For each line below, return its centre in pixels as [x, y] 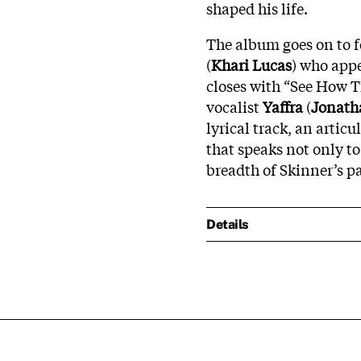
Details [227, 224]
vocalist [234, 106]
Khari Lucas [251, 64]
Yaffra [283, 106]
